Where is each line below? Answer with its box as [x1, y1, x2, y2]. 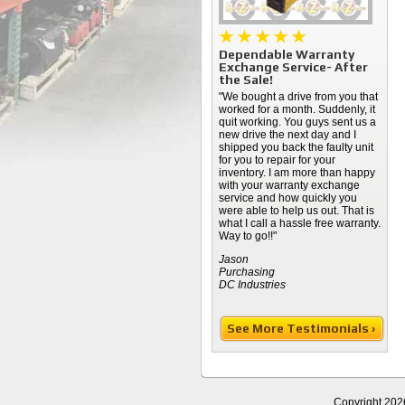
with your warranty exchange [219, 179, 360, 192]
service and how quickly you [219, 192, 357, 204]
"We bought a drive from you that [219, 90, 378, 103]
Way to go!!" [219, 230, 277, 242]
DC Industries [219, 278, 286, 291]
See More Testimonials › [226, 321, 378, 335]
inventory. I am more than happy [219, 166, 375, 179]
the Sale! [219, 72, 273, 87]
